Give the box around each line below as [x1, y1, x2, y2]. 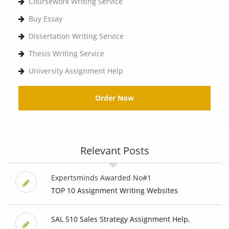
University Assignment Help [29, 66, 123, 76]
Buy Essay [29, 14, 62, 24]
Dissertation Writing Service [29, 31, 124, 41]
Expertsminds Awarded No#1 [51, 173, 151, 183]
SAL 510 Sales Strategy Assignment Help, [51, 214, 190, 224]
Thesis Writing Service [29, 49, 104, 59]
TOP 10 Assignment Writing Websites [51, 186, 178, 196]
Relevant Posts [80, 144, 149, 158]
